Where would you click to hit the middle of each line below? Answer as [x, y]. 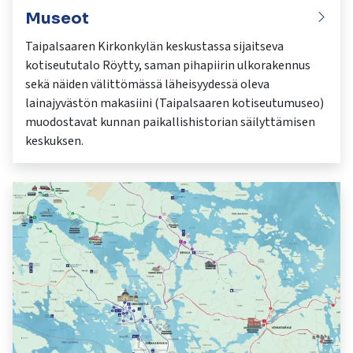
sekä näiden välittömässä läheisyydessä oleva [147, 84]
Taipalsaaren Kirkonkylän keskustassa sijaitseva [154, 46]
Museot [57, 18]
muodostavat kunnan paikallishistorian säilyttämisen [170, 122]
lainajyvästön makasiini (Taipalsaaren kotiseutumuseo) [175, 103]
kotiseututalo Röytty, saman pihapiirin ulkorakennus [168, 65]
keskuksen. [54, 141]
